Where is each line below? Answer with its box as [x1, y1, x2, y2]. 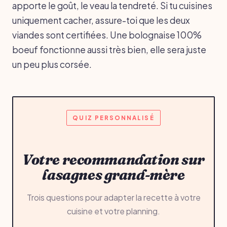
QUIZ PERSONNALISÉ [72, 113, 155, 122]
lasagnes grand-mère [42, 166, 185, 183]
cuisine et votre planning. [67, 205, 160, 216]
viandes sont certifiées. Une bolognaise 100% [12, 29, 202, 41]
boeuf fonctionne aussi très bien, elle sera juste [12, 44, 206, 55]
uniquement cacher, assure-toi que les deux [12, 14, 190, 26]
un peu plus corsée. [12, 58, 92, 70]
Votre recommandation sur [22, 150, 205, 168]
